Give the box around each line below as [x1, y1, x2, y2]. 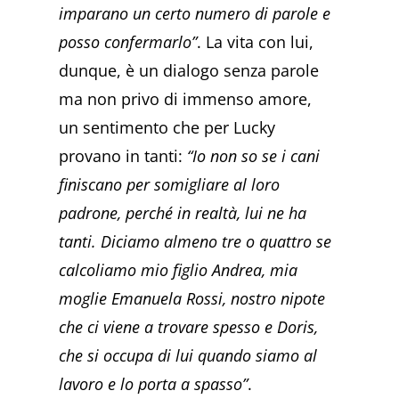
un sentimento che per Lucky [59, 117, 276, 139]
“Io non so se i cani [187, 145, 321, 167]
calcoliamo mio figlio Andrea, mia [59, 259, 298, 281]
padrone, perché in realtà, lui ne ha [59, 202, 307, 224]
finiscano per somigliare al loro [59, 174, 281, 196]
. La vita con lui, [197, 31, 314, 53]
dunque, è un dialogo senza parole [59, 60, 320, 82]
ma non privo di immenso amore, [59, 88, 313, 110]
